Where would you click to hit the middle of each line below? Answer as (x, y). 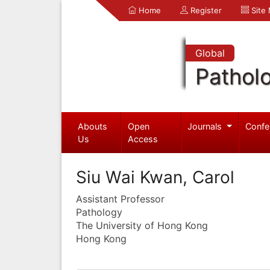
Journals (206, 126)
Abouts (92, 126)
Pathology (99, 212)
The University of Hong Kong (142, 225)
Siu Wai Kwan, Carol (155, 177)
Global (210, 53)
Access (143, 139)
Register (205, 10)
